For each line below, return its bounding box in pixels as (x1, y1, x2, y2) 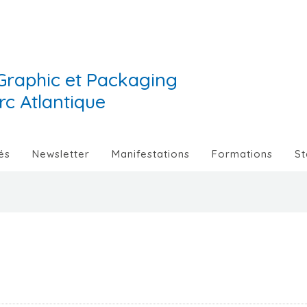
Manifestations (112, 147, 190, 160)
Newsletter (32, 147, 90, 160)
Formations (212, 147, 273, 160)
